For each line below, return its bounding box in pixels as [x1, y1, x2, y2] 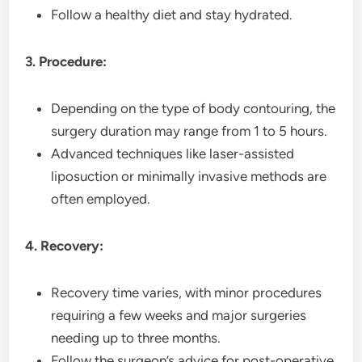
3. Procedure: [25, 53, 107, 69]
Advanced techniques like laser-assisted [51, 145, 295, 162]
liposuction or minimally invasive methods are [51, 168, 327, 184]
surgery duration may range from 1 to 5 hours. [51, 123, 328, 139]
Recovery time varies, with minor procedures [51, 284, 322, 301]
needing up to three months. [51, 330, 221, 346]
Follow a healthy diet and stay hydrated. [51, 6, 293, 23]
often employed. [51, 191, 151, 207]
